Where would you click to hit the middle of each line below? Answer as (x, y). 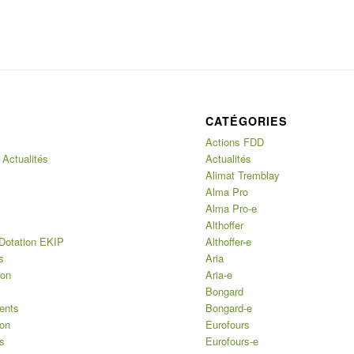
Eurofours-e (232, 341)
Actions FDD (235, 141)
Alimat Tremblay (243, 175)
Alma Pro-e (232, 208)
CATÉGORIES (247, 121)
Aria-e (219, 274)
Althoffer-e (229, 241)
